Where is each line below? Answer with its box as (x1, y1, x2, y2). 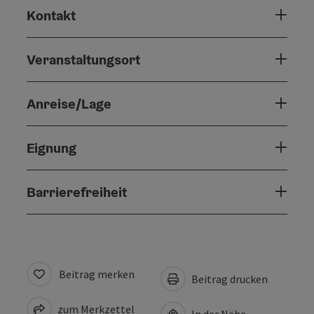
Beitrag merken (59, 266, 135, 281)
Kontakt (27, 6, 76, 25)
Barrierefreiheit (27, 182, 127, 201)
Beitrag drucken (189, 271, 268, 286)
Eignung (27, 138, 76, 157)
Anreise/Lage (27, 94, 111, 113)
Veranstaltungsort (27, 50, 140, 69)
